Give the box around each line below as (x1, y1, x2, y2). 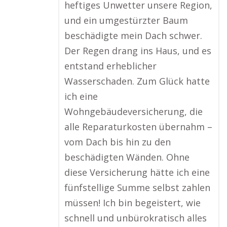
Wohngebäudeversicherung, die (64, 105, 203, 118)
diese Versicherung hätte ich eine (64, 166, 210, 178)
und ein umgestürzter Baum (64, 14, 188, 26)
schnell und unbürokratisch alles (64, 212, 207, 224)
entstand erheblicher (64, 60, 157, 72)
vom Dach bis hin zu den (64, 136, 171, 148)
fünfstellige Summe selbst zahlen (64, 181, 210, 194)
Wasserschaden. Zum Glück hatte (64, 75, 210, 87)
